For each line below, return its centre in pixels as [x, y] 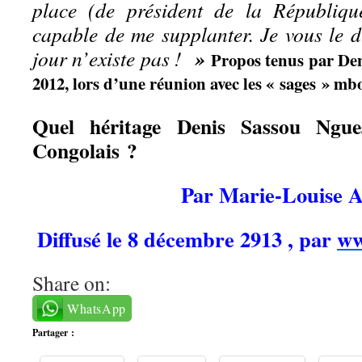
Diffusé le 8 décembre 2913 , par [187, 239]
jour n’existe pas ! [114, 58]
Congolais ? [85, 150]
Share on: [72, 283]
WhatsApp [97, 308]
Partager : [53, 333]
